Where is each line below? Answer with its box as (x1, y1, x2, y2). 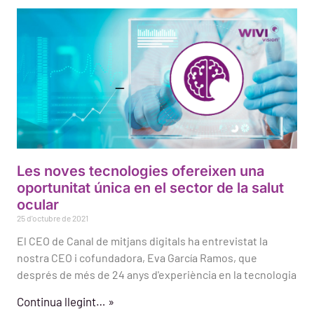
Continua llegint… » (17, 294, 114, 309)
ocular (17, 196, 59, 214)
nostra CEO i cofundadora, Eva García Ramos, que (17, 251, 257, 265)
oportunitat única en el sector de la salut (17, 179, 284, 197)
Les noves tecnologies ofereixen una (17, 163, 264, 180)
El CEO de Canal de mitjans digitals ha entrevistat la (17, 234, 268, 248)
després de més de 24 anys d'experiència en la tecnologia (17, 268, 296, 282)
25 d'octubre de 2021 (17, 213, 88, 224)
